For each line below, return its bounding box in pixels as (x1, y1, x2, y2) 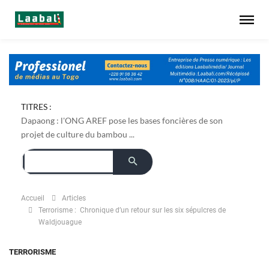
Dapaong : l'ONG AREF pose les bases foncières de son (21, 115, 223, 125)
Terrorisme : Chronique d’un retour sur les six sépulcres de (38, 205, 226, 214)
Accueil (21, 193, 44, 202)
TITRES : (21, 101, 52, 112)
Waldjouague (38, 217, 82, 226)
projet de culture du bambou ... (21, 128, 134, 139)
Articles (62, 193, 86, 202)
